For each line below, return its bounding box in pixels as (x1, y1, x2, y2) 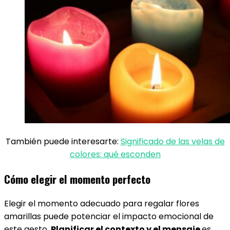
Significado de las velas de (120, 136, 225, 147)
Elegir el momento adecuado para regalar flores (4, 198, 199, 209)
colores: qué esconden (69, 148, 161, 160)
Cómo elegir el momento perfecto (4, 171, 150, 187)
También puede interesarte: (5, 136, 121, 147)
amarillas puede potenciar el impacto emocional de (4, 210, 214, 222)
